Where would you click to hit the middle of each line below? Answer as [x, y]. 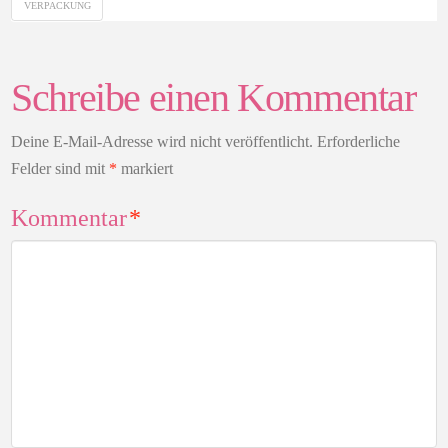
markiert [145, 168]
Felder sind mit [60, 168]
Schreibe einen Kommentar [213, 98]
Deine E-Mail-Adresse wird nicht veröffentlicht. [162, 141]
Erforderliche [359, 141]
